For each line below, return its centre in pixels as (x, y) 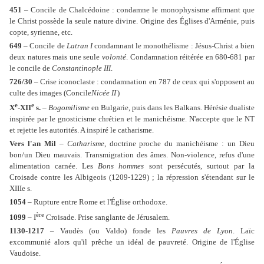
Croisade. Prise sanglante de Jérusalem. (107, 217)
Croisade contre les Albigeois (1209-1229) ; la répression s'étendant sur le (132, 177)
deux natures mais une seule (56, 57)
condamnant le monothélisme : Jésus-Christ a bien (174, 45)
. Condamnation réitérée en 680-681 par (190, 57)
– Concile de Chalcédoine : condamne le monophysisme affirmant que (138, 9)
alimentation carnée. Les (54, 166)
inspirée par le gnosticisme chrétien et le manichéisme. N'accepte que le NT (132, 119)
